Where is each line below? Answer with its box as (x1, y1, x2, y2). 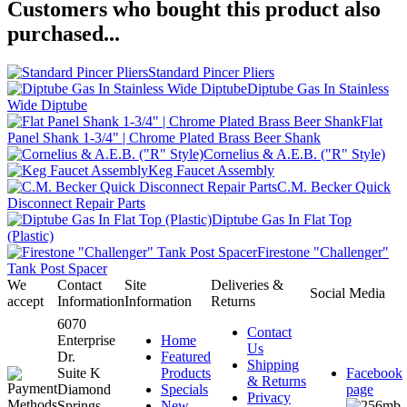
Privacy (247, 389, 291, 405)
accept (7, 293, 44, 309)
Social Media (310, 284, 385, 301)
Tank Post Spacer (7, 260, 107, 276)
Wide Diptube (7, 96, 87, 113)
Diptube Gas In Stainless (247, 80, 389, 96)
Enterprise (57, 332, 115, 348)
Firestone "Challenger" (257, 243, 389, 260)
